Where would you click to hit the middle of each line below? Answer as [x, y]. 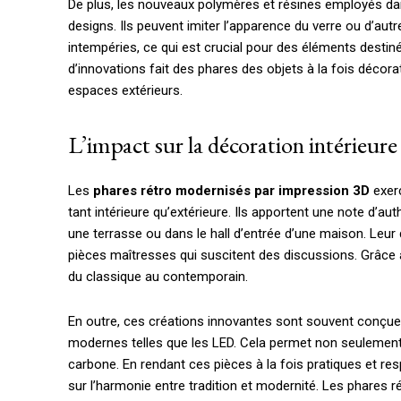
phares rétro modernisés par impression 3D [231, 191]
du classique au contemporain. [158, 277]
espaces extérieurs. [125, 91]
